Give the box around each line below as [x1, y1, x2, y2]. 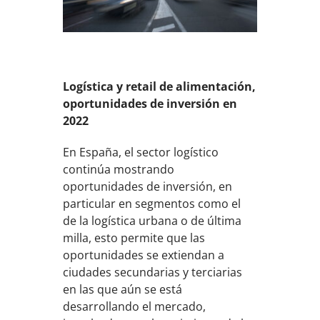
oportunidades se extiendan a [63, 246, 225, 263]
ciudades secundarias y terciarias [63, 264, 243, 280]
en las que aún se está [63, 281, 183, 297]
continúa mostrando [63, 161, 175, 177]
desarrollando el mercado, [63, 298, 206, 314]
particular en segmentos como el [63, 195, 241, 211]
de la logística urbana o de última [63, 212, 242, 229]
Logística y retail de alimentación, [63, 78, 256, 94]
